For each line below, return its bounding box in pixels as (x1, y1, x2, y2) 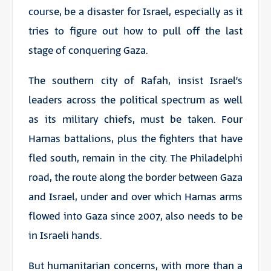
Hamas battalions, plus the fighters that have (28, 131, 243, 146)
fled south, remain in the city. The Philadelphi (28, 151, 243, 166)
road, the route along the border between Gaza (28, 170, 243, 185)
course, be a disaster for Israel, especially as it (28, 4, 243, 19)
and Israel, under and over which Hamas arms (28, 189, 243, 204)
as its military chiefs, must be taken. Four (28, 112, 243, 127)
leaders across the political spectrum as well (28, 93, 243, 108)
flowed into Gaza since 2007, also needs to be (28, 209, 243, 224)
